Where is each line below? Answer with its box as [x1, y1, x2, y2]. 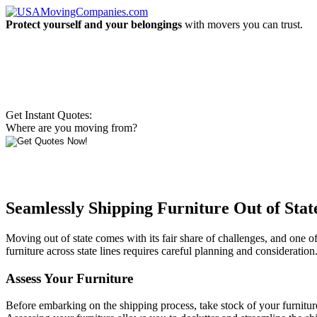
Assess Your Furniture [6, 270, 133, 286]
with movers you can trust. [182, 18, 303, 30]
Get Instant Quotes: [6, 109, 92, 121]
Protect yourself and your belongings [6, 18, 182, 30]
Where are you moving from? [6, 122, 137, 134]
